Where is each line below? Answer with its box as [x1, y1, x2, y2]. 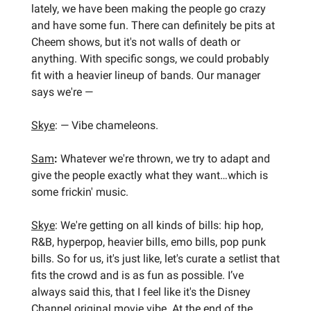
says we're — [31, 85, 93, 99]
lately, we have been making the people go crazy [31, 1, 266, 15]
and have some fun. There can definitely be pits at [31, 18, 275, 32]
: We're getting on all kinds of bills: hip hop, [55, 218, 263, 232]
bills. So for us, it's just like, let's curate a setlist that [31, 251, 280, 265]
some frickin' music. [31, 185, 128, 199]
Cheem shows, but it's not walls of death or [31, 35, 240, 49]
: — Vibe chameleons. [55, 118, 158, 132]
